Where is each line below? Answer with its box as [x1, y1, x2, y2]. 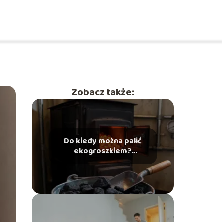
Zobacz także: [71, 84, 134, 100]
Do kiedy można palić [63, 135, 142, 147]
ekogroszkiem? [73, 145, 132, 157]
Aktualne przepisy [69, 155, 137, 167]
